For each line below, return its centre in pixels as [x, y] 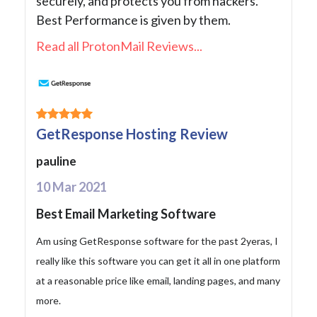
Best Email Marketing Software [126, 214]
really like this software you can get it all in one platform [158, 261]
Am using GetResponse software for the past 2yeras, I [157, 241]
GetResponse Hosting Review [132, 134]
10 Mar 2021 [71, 187]
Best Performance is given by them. [133, 20]
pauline [56, 161]
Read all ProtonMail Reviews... [119, 46]
